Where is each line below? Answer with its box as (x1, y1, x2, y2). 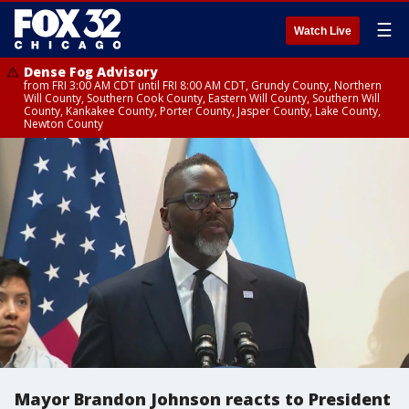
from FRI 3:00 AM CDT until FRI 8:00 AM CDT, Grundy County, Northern (24, 78, 382, 93)
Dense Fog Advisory (24, 63, 158, 80)
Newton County (24, 116, 103, 131)
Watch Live (294, 25, 351, 37)
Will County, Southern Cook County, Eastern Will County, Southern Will (24, 90, 380, 106)
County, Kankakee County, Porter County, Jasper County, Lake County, (24, 103, 381, 119)
